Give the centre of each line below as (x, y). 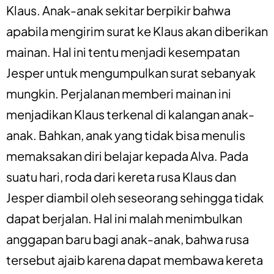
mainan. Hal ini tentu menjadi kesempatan (123, 51)
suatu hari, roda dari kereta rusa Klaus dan (121, 176)
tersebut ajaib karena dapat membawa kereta (135, 259)
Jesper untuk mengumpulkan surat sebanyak (131, 72)
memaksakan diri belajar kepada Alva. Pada (127, 155)
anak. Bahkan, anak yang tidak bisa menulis (126, 135)
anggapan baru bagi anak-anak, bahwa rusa (128, 239)
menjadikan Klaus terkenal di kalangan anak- (130, 114)
